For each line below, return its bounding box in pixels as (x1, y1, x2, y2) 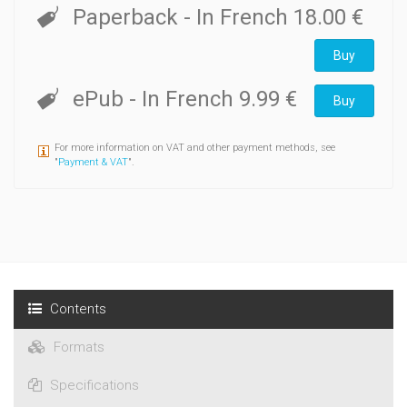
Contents (46, 301, 106, 318)
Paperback (72, 5, 184, 31)
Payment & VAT (58, 156, 128, 169)
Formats (50, 339, 104, 356)
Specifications (46, 377, 139, 394)
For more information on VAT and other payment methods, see (55, 142, 335, 154)
